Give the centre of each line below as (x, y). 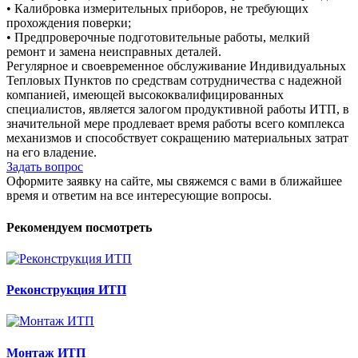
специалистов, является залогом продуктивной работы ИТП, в (178, 109)
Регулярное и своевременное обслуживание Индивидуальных (176, 66)
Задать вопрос (45, 167)
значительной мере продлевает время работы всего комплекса (175, 124)
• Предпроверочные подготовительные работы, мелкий (158, 38)
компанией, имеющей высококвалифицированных (145, 95)
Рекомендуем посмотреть (79, 227)
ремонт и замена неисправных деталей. (114, 52)
